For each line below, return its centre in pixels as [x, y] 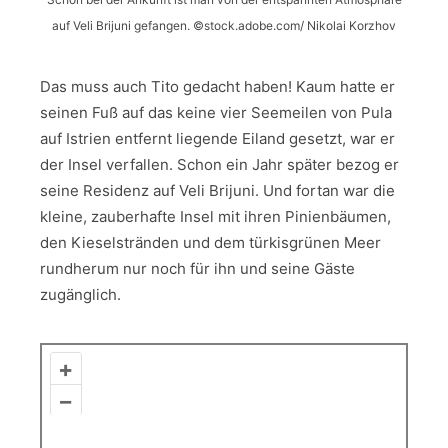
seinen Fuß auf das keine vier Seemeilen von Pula [216, 112]
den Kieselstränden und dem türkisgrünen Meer [210, 242]
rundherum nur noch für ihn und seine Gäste [197, 268]
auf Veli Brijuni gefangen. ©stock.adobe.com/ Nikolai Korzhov [224, 25]
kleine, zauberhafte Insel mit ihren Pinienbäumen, [215, 216]
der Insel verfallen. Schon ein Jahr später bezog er [219, 164]
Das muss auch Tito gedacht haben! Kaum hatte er [217, 86]
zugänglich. [80, 294]
